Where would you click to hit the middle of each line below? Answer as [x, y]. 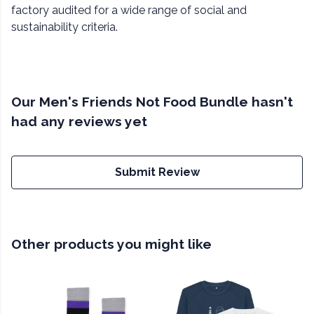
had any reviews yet [79, 122]
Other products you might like [111, 244]
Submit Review [157, 172]
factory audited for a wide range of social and [129, 11]
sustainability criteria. [64, 27]
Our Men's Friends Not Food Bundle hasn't [152, 102]
